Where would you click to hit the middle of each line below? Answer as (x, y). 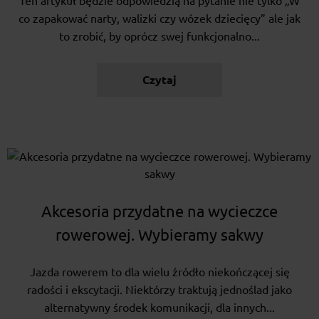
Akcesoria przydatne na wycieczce (159, 211)
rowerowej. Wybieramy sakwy (159, 235)
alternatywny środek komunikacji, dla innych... (159, 308)
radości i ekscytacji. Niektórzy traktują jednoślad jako (159, 290)
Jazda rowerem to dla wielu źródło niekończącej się (159, 272)
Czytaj (159, 80)
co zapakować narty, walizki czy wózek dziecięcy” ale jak (159, 19)
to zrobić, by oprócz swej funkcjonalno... (159, 37)
